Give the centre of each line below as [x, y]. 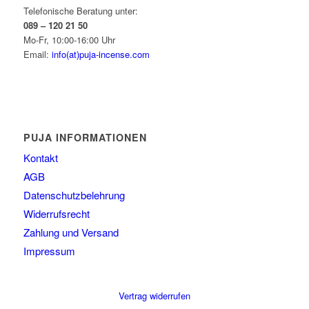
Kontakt [40, 157]
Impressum [49, 250]
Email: [37, 54]
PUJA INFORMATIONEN [85, 137]
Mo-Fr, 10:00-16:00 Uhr [69, 39]
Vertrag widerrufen [154, 295]
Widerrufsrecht [56, 213]
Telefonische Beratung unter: [80, 10]
